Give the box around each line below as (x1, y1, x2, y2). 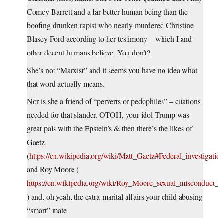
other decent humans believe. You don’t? (27, 47, 150, 58)
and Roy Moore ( (27, 164, 79, 175)
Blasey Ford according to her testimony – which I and (27, 34, 192, 44)
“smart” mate (27, 205, 67, 216)
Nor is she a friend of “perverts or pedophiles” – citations (27, 96, 200, 107)
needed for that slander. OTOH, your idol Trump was (27, 109, 189, 120)
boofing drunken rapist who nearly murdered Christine (27, 20, 194, 31)
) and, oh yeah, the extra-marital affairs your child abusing (27, 191, 202, 202)
